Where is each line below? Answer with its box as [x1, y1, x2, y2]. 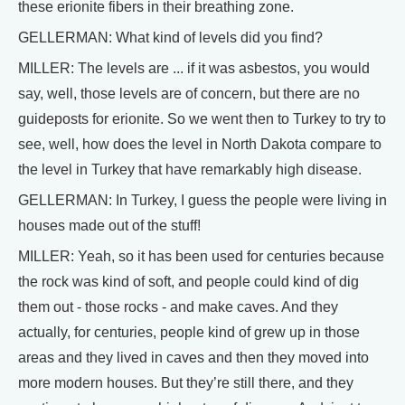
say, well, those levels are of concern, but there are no [18, 86, 360, 101]
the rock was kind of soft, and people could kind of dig [18, 274, 359, 289]
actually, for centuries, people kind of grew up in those [18, 325, 360, 340]
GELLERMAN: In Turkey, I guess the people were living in [18, 193, 387, 208]
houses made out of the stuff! [18, 218, 201, 233]
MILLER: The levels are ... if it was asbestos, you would [18, 61, 370, 76]
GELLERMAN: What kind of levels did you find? [18, 30, 323, 45]
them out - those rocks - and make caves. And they [18, 299, 338, 315]
